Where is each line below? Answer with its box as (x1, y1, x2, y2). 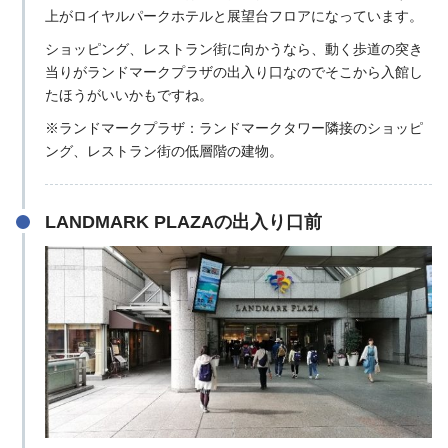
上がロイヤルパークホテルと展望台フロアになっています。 (44, 7, 423, 24)
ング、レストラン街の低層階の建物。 (44, 142, 283, 159)
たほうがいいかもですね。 (44, 86, 213, 103)
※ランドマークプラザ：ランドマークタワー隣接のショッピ (44, 119, 423, 136)
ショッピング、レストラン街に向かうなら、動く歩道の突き (44, 40, 423, 57)
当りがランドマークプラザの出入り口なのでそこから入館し (44, 63, 423, 80)
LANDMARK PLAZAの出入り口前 (44, 212, 322, 233)
